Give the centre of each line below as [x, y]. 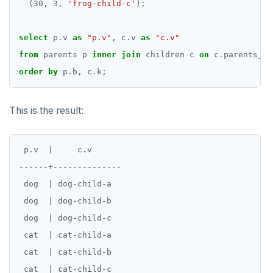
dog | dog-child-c [65, 218]
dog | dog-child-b [65, 201]
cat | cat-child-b [65, 252]
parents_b [246, 55]
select [34, 38]
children [165, 55]
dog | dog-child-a [65, 184]
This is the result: [46, 111]
